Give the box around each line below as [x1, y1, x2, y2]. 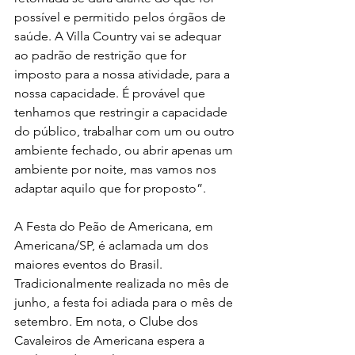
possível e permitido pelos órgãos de [14, 10, 229, 25]
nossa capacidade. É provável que [14, 86, 208, 101]
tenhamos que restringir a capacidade [14, 105, 231, 120]
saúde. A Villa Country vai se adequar [14, 29, 224, 44]
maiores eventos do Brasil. [14, 257, 166, 272]
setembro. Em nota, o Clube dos [14, 314, 201, 329]
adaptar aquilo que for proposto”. [14, 181, 206, 196]
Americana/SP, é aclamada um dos [14, 238, 212, 253]
